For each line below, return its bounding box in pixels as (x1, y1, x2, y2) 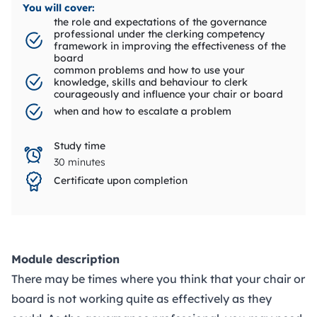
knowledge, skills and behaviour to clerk (54, 75, 248, 88)
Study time (54, 139, 105, 152)
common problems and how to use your (54, 63, 245, 76)
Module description (11, 251, 120, 266)
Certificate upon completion (54, 174, 188, 188)
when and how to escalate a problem (54, 105, 231, 118)
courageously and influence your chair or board (54, 87, 283, 100)
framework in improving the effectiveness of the (54, 39, 286, 52)
